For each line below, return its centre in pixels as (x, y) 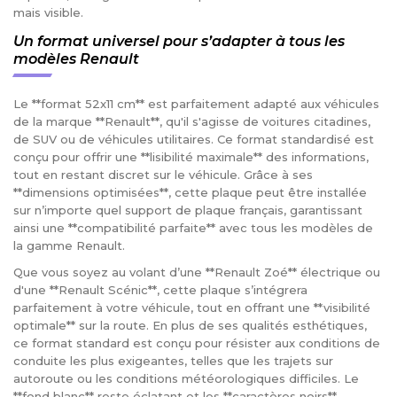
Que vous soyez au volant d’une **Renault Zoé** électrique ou (197, 272)
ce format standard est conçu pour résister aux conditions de (197, 343)
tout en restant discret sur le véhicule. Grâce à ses (163, 175)
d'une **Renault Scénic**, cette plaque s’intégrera (160, 290)
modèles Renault (76, 59)
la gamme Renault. (69, 246)
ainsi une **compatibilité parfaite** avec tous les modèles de (193, 228)
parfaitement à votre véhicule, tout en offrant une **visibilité (192, 308)
